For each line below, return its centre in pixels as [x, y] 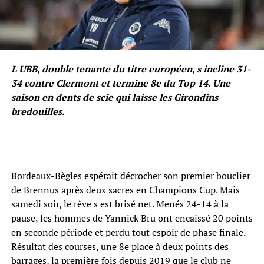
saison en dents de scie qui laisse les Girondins [114, 98]
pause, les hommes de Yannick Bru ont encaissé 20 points [132, 218]
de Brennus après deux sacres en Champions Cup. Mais [125, 190]
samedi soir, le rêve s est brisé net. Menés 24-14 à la [120, 204]
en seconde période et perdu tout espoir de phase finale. [128, 232]
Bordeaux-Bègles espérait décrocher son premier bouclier [131, 176]
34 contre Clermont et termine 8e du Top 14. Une [121, 83]
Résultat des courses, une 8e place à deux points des [120, 247]
